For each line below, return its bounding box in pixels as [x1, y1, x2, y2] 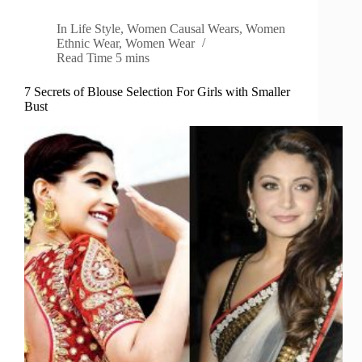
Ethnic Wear [57, 36, 119, 51]
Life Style [70, 22, 121, 36]
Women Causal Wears [127, 22, 240, 36]
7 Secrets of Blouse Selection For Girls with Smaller [24, 85, 290, 99]
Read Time [57, 51, 112, 65]
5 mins [116, 51, 150, 65]
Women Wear [125, 36, 195, 51]
